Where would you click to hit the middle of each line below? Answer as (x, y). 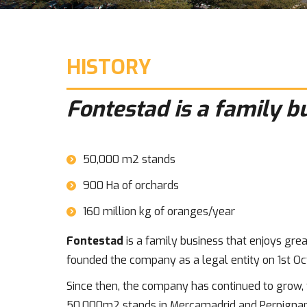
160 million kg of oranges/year (159, 211)
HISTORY (109, 67)
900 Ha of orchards (131, 185)
